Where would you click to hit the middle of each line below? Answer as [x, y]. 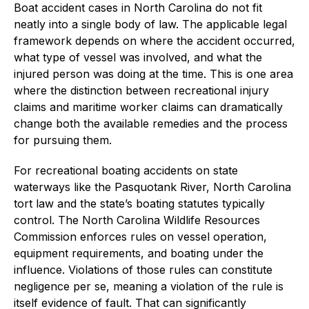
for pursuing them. [63, 140]
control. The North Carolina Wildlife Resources [137, 220]
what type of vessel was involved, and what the [138, 57]
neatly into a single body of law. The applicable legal [150, 24]
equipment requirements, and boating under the [139, 253]
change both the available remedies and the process [151, 123]
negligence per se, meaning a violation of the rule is [149, 286]
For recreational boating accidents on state [126, 170]
